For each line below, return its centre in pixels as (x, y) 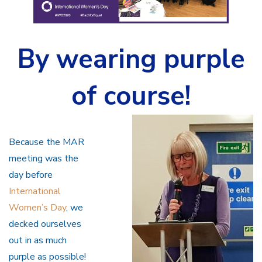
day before (31, 175)
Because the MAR (46, 142)
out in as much (38, 241)
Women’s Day (37, 208)
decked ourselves (45, 224)
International (35, 192)
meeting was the (44, 159)
